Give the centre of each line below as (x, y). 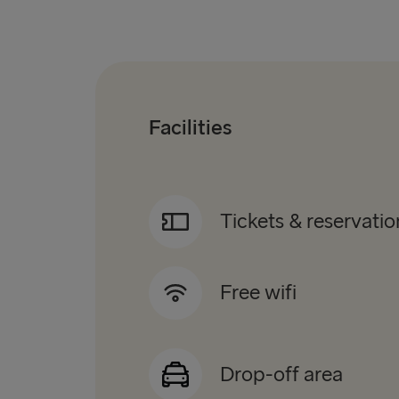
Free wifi (258, 293)
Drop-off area (281, 375)
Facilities (190, 128)
